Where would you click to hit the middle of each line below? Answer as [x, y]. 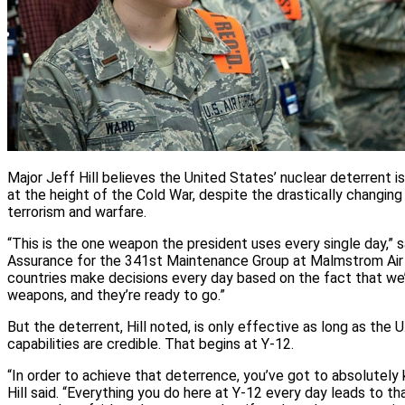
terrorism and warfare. [77, 212]
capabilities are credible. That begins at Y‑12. [151, 344]
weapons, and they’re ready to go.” [116, 296]
